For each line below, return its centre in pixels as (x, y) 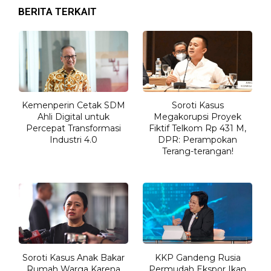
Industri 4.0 (73, 140)
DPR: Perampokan (198, 140)
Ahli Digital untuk (73, 117)
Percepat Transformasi (73, 129)
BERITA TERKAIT (57, 11)
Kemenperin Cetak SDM (73, 106)
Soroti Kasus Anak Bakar (73, 257)
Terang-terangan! (198, 152)
